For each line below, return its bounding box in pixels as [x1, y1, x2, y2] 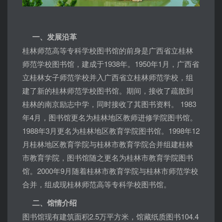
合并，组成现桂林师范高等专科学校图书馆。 [22, 179, 171, 190]
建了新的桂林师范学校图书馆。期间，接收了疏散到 [22, 85, 193, 96]
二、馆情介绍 [22, 197, 77, 209]
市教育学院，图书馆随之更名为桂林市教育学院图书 [22, 152, 193, 163]
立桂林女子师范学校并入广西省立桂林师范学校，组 [22, 72, 193, 83]
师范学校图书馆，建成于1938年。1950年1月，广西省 [22, 58, 199, 69]
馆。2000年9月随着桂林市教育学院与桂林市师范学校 [22, 166, 198, 176]
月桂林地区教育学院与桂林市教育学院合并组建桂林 [22, 139, 193, 150]
